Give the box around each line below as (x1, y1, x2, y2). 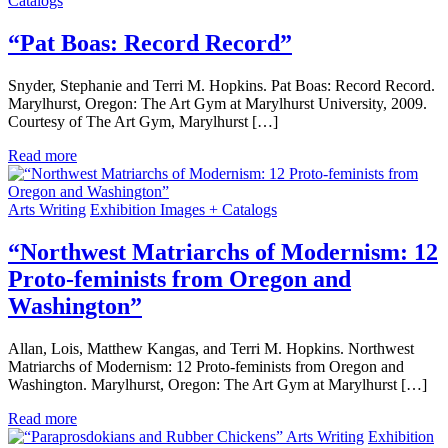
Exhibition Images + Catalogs (90, 201, 277, 218)
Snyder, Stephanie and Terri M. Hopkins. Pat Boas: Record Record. (8, 77, 435, 94)
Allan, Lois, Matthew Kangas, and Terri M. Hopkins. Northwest (8, 339, 414, 357)
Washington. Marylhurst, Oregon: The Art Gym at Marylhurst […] (8, 375, 427, 393)
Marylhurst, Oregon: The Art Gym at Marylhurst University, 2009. (8, 95, 427, 112)
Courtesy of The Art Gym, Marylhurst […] (8, 113, 278, 130)
